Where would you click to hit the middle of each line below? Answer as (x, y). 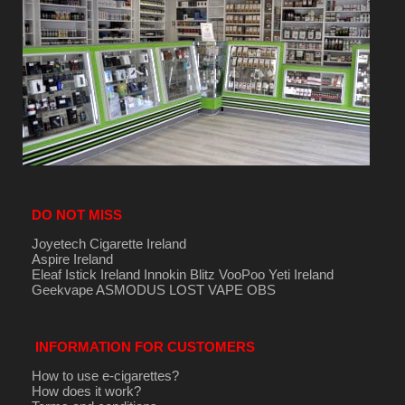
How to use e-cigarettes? (105, 375)
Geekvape (62, 289)
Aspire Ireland (72, 259)
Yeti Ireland (301, 274)
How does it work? (86, 391)
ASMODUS (130, 289)
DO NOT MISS (76, 214)
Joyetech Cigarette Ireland (108, 243)
